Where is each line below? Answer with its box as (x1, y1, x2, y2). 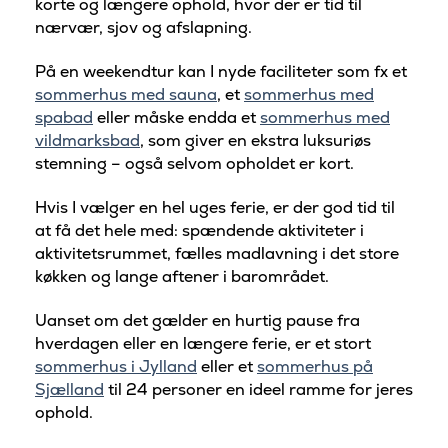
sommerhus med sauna (35, 84, 217, 106)
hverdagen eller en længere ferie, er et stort (35, 332, 371, 354)
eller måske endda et (93, 107, 260, 129)
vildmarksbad (35, 130, 140, 152)
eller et (197, 355, 257, 377)
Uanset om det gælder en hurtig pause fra (35, 309, 360, 331)
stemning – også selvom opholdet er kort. (35, 153, 354, 175)
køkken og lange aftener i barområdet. (35, 265, 329, 287)
